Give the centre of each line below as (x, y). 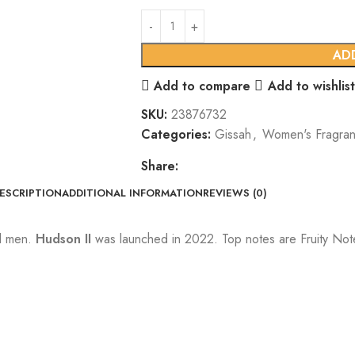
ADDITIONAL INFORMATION (132, 193)
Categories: (176, 134)
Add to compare (202, 86)
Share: (159, 166)
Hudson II (63, 239)
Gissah (233, 134)
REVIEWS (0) (235, 193)
